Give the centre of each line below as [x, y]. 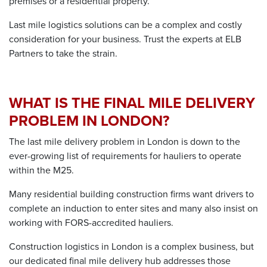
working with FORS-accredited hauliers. [92, 223]
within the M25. [41, 170]
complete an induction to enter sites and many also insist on [133, 209]
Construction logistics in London [76, 247]
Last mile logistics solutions [66, 25]
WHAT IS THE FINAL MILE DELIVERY [132, 103]
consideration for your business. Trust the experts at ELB [125, 39]
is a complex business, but [198, 247]
